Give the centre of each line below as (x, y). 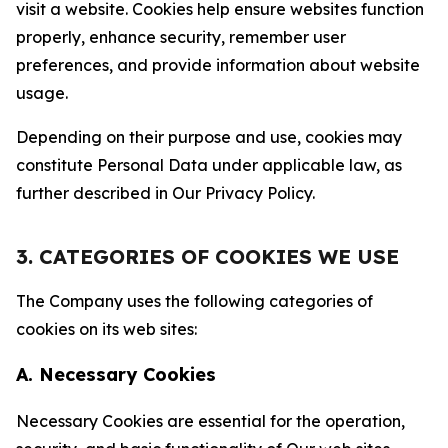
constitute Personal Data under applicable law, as (209, 165)
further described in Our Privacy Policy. (165, 193)
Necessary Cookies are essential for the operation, (210, 421)
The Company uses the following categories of (194, 301)
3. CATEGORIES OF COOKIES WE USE (207, 256)
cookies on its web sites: (106, 329)
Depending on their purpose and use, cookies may (209, 137)
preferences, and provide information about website (218, 65)
